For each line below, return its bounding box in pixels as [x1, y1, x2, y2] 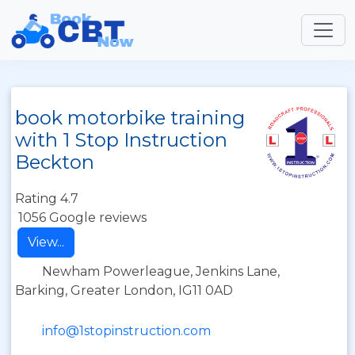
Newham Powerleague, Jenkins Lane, [42, 264, 280, 279]
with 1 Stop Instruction [15, 128, 227, 151]
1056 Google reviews [18, 210, 147, 225]
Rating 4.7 [15, 191, 78, 206]
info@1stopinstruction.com [42, 323, 211, 338]
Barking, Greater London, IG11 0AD [15, 283, 233, 298]
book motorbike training [15, 106, 245, 129]
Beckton [15, 151, 94, 174]
